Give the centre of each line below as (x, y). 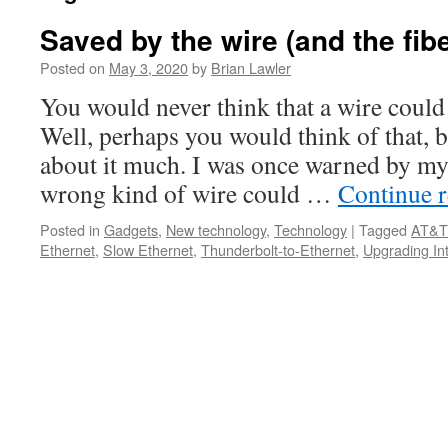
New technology (216, 229)
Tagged (383, 229)
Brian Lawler (251, 67)
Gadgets (131, 229)
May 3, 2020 (148, 67)
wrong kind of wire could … (189, 193)
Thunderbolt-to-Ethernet (278, 249)
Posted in (70, 229)
